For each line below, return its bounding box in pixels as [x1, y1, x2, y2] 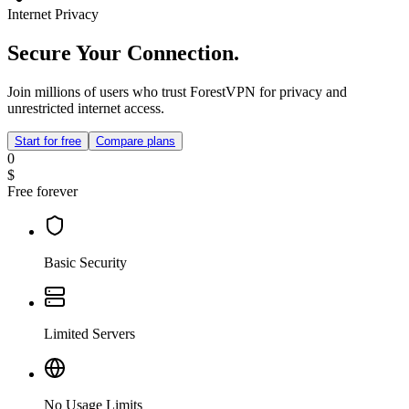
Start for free [15, 134, 81, 149]
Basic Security [44, 255, 127, 271]
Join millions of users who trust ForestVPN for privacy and [7, 84, 347, 100]
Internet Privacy [7, 6, 99, 23]
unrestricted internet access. [7, 100, 164, 117]
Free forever [7, 184, 78, 200]
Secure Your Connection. [7, 41, 239, 66]
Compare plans [96, 134, 175, 149]
